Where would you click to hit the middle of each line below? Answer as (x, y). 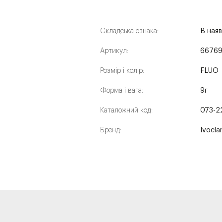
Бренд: (111, 130)
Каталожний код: (126, 111)
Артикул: (114, 51)
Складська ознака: (129, 31)
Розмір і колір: (122, 71)
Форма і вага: (122, 91)
